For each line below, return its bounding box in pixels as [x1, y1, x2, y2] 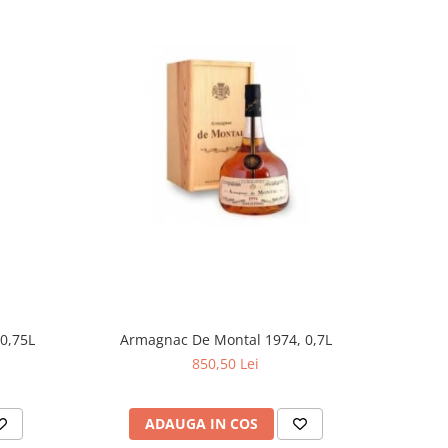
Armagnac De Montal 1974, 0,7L [119, 329, 332, 349]
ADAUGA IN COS [144, 413, 258, 433]
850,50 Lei [192, 353, 260, 373]
